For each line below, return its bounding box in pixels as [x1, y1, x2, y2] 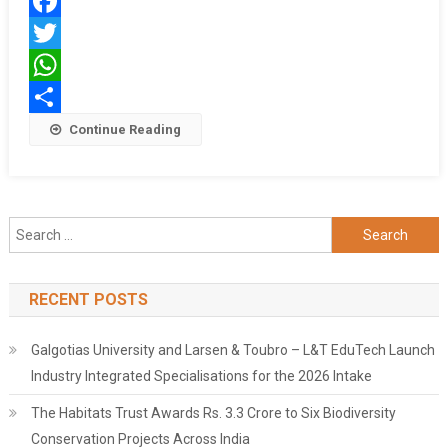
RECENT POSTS [28, 290, 148, 310]
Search [330, 220, 376, 237]
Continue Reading [68, 122, 181, 138]
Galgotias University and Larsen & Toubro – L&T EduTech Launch [30, 342, 435, 359]
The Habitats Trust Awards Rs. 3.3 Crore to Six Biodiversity [30, 405, 396, 422]
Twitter [28, 57, 75, 74]
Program [150, 30, 200, 46]
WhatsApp [28, 89, 95, 106]
